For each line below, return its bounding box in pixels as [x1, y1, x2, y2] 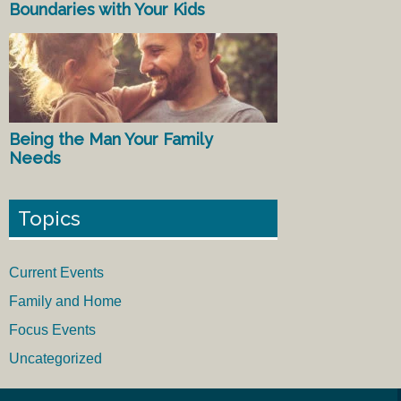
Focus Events [9, 321, 96, 337]
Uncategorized [9, 350, 102, 366]
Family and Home [9, 293, 122, 309]
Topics [18, 206, 81, 230]
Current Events [9, 264, 104, 280]
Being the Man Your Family [9, 129, 213, 149]
